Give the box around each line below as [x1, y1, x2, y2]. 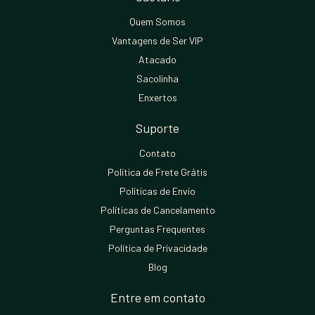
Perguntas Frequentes [110, 222, 205, 235]
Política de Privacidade [108, 241, 207, 254]
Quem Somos [129, 15, 186, 27]
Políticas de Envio [120, 184, 195, 197]
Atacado [139, 53, 176, 65]
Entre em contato [110, 289, 205, 305]
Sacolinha [136, 72, 179, 84]
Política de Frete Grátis [108, 165, 207, 178]
